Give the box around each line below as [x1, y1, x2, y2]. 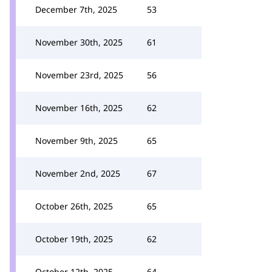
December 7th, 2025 [35, 4, 117, 15]
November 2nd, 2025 [35, 168, 120, 179]
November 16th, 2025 [35, 102, 123, 114]
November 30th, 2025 [35, 36, 123, 48]
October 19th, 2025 [35, 233, 113, 245]
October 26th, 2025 [35, 200, 113, 212]
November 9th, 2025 [35, 135, 118, 146]
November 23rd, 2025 [35, 69, 123, 81]
